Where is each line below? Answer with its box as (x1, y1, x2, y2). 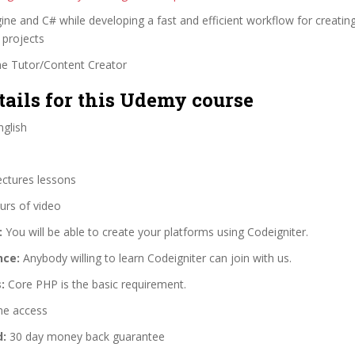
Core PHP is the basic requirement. (5, 276, 186, 292)
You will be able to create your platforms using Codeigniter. (2, 223, 308, 239)
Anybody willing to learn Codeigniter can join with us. (20, 250, 292, 265)
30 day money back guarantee (6, 328, 165, 344)
